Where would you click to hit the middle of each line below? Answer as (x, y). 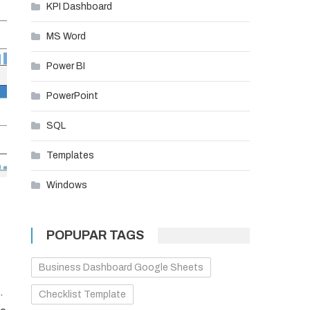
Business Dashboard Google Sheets (121, 267)
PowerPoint (73, 96)
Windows (67, 185)
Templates (71, 155)
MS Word (66, 36)
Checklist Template (83, 294)
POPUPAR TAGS (95, 235)
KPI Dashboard (80, 7)
